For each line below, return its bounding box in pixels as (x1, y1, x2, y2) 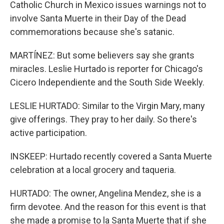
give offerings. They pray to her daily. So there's (10, 114, 197, 124)
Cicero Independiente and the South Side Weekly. (10, 77, 204, 87)
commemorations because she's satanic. (10, 26, 174, 37)
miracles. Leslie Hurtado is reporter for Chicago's (10, 63, 203, 74)
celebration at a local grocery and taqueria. (10, 164, 176, 175)
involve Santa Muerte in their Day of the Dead (10, 13, 186, 23)
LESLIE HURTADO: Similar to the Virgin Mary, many (10, 100, 205, 111)
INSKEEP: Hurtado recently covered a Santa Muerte (10, 151, 212, 161)
